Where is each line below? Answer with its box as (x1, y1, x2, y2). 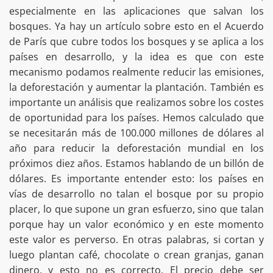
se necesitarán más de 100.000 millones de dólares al (9, 126, 264, 140)
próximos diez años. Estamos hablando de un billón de (9, 157, 264, 171)
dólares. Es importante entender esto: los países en (9, 172, 264, 186)
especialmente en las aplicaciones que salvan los (9, 4, 264, 18)
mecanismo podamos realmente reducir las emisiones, (9, 65, 264, 79)
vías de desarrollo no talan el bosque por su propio (9, 187, 264, 201)
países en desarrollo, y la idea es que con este (9, 50, 264, 64)
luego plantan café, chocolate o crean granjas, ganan (9, 248, 264, 262)
